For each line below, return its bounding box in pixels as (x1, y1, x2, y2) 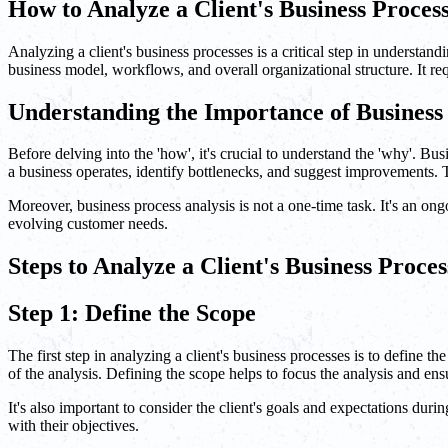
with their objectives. (8, 417, 139, 435)
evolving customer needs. (8, 215, 168, 233)
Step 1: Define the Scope (8, 300, 256, 327)
